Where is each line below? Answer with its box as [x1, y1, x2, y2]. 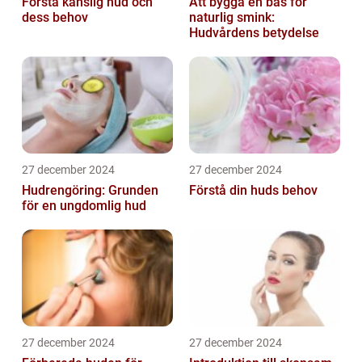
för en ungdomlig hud [22, 198, 146, 214]
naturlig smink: [189, 10, 275, 26]
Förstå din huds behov [189, 183, 318, 199]
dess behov [22, 10, 88, 26]
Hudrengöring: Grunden [22, 183, 158, 199]
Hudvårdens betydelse [189, 25, 319, 41]
